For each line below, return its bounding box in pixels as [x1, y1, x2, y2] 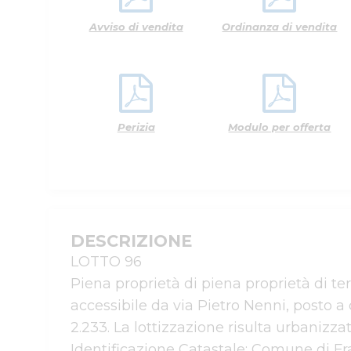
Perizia [117, 121, 155, 133]
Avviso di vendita [89, 20, 183, 33]
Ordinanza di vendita [222, 20, 338, 33]
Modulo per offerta [228, 121, 331, 133]
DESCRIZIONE [71, 231, 192, 251]
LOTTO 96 [71, 253, 142, 270]
